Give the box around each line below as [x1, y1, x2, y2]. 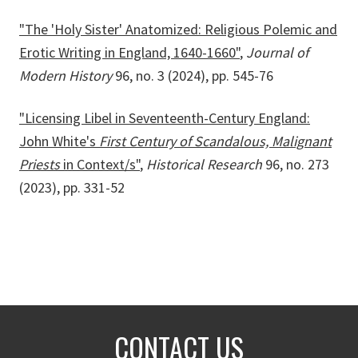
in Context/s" [60, 155, 140, 174]
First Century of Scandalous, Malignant [99, 132, 332, 151]
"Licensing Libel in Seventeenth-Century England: [19, 109, 310, 128]
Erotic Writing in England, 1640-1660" [19, 43, 240, 62]
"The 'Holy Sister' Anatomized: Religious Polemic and [19, 20, 337, 39]
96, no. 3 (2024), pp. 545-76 [115, 66, 273, 86]
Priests [19, 155, 60, 174]
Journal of [246, 43, 308, 62]
